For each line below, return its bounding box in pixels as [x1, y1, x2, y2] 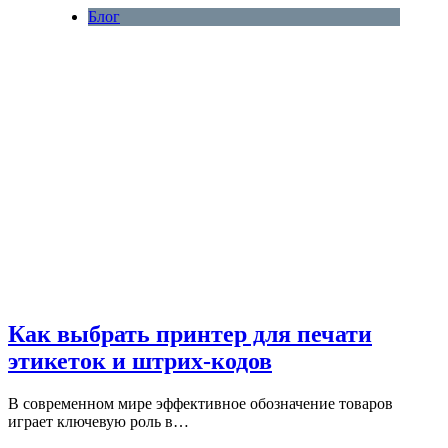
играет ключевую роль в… [8, 413, 189, 431]
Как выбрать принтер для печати [8, 321, 372, 348]
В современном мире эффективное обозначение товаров [8, 395, 393, 413]
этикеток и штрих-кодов [8, 348, 272, 375]
